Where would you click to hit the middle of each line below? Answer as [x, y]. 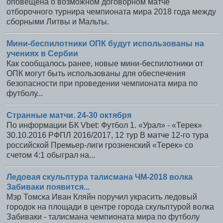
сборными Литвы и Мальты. [58, 22]
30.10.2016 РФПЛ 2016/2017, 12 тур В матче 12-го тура [108, 135]
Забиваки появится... [48, 187]
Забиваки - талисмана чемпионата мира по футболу [103, 217]
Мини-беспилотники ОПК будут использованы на [105, 44]
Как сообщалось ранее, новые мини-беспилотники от [105, 63]
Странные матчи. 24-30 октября [69, 115]
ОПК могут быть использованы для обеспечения [96, 73]
